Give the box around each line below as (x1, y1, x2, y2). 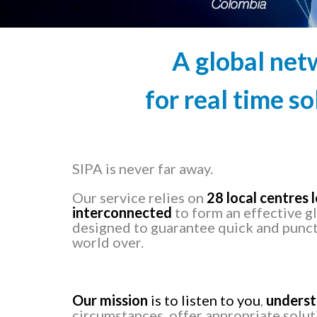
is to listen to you (151, 292, 260, 309)
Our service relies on (72, 189, 207, 207)
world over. (72, 234, 144, 251)
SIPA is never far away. (72, 160, 213, 178)
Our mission (72, 292, 148, 309)
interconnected (72, 204, 172, 221)
